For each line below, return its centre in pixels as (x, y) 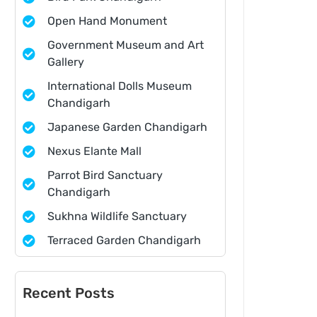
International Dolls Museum (120, 86)
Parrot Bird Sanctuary (105, 175)
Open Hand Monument (108, 21)
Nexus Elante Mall (95, 151)
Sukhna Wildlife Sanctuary (117, 217)
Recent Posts (68, 293)
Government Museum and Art (126, 45)
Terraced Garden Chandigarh (125, 241)
